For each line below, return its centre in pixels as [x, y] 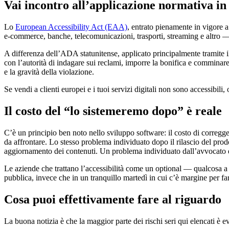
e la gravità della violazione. [49, 72]
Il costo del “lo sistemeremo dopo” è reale [113, 111]
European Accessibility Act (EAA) [71, 27]
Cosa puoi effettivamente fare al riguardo [113, 199]
